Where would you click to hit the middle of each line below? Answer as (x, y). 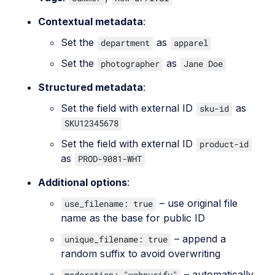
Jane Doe (203, 64)
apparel (191, 43)
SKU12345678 (91, 123)
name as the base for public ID (133, 218)
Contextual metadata (91, 22)
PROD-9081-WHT (110, 159)
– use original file (197, 203)
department (125, 43)
